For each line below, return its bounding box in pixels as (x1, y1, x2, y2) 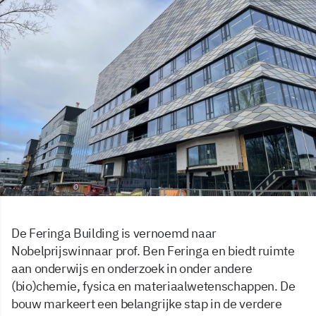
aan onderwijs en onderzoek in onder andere (11, 260, 253, 276)
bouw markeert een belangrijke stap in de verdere (11, 295, 282, 312)
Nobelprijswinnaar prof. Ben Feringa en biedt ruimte (11, 242, 295, 259)
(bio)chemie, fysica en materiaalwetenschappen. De (11, 277, 296, 294)
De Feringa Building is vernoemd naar (11, 224, 217, 241)
